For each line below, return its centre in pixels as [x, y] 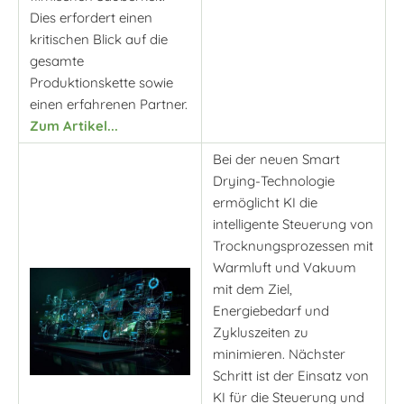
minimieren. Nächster [279, 354]
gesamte [57, 61]
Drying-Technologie [274, 181]
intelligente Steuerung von [293, 225]
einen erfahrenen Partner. [109, 105]
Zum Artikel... [74, 126]
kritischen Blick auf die [99, 40]
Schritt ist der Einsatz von [291, 376]
